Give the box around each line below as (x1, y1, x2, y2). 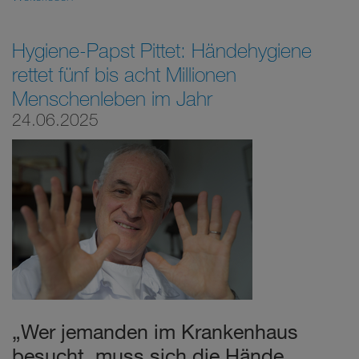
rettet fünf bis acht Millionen (12, 62, 236, 86)
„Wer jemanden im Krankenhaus (12, 318, 298, 343)
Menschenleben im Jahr (12, 86, 212, 110)
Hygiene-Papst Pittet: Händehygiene (12, 38, 312, 62)
